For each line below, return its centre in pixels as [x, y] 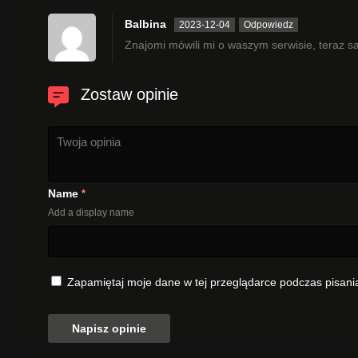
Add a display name [91, 212]
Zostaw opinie [129, 94]
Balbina [145, 24]
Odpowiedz [268, 24]
